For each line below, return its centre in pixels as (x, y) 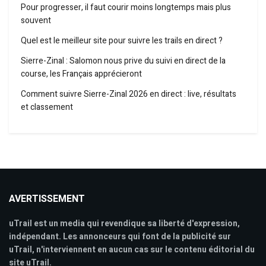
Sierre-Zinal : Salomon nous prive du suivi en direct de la (123, 61)
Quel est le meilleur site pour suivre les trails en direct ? (122, 40)
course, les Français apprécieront (81, 74)
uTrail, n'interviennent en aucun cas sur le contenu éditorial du (132, 249)
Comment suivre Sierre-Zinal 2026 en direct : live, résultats (129, 94)
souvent (36, 20)
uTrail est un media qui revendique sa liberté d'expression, (124, 223)
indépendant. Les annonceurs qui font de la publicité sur (120, 236)
